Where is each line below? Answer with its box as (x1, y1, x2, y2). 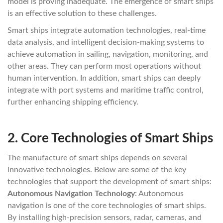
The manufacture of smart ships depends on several (7, 154, 187, 162)
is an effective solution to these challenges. (7, 9, 157, 17)
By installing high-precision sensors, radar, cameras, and (7, 214, 202, 222)
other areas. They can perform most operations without (7, 62, 201, 70)
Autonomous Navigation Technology (7, 190, 135, 198)
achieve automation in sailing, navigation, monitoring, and (7, 50, 208, 58)
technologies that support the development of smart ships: (7, 178, 212, 186)
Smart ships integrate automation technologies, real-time (7, 26, 206, 34)
